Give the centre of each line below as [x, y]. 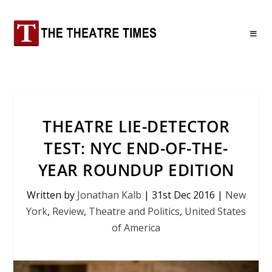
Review [68, 211]
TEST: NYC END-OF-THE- [136, 148]
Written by [52, 195]
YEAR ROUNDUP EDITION [136, 170]
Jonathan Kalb [109, 195]
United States [215, 211]
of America [136, 228]
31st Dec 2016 [183, 195]
